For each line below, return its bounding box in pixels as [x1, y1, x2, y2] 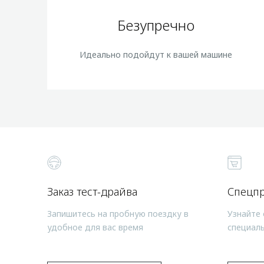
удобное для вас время [47, 222, 143, 233]
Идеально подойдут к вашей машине [79, 49, 232, 60]
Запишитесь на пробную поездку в [47, 208, 189, 219]
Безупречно [117, 15, 194, 35]
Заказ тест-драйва [47, 184, 137, 199]
